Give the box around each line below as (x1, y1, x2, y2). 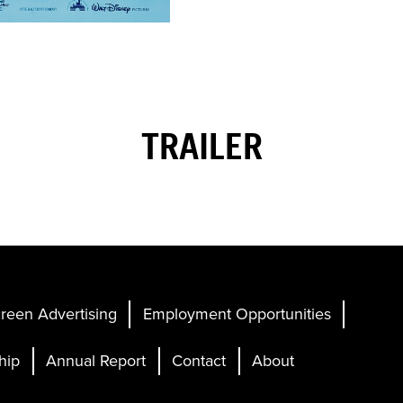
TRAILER (140, 124, 263, 169)
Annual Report (46, 349, 147, 372)
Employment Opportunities (142, 302, 331, 326)
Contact (172, 349, 227, 372)
